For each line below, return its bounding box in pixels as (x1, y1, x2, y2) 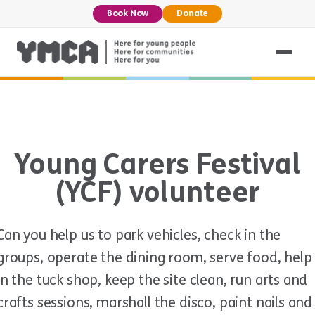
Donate (176, 8, 209, 19)
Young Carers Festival (14, 147, 301, 181)
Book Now (106, 8, 149, 19)
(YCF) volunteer (55, 175, 260, 210)
